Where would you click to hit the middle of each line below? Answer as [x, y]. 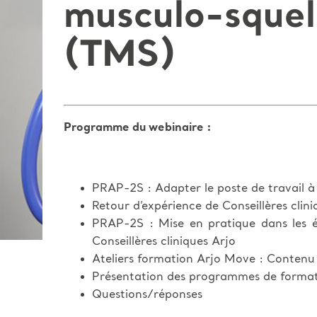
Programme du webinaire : [139, 128]
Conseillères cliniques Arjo [164, 242]
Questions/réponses [147, 295]
